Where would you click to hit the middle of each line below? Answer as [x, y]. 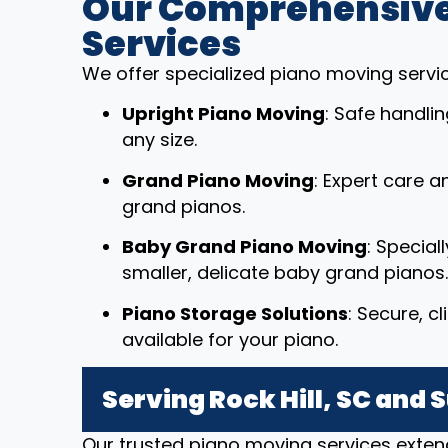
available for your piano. [230, 339]
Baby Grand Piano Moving [244, 247]
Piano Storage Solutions [235, 313]
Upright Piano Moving [223, 114]
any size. [159, 140]
